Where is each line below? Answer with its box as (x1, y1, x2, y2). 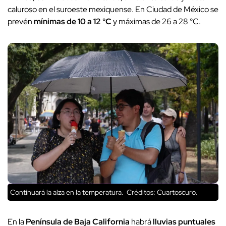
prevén (8, 16, 34, 27)
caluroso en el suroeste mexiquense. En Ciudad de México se (8, 4, 218, 15)
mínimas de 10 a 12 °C (34, 16, 111, 27)
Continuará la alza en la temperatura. (10, 188, 125, 197)
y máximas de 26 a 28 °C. (111, 16, 201, 27)
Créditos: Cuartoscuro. (125, 188, 198, 197)
